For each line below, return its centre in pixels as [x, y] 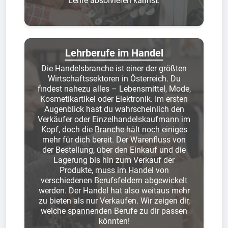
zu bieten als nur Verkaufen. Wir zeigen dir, [114, 201]
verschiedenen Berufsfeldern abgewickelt [114, 180]
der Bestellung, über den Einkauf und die [114, 150]
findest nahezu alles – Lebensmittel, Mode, [114, 89]
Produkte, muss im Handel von [114, 170]
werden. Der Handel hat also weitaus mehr [114, 190]
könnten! [114, 221]
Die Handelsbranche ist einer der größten [114, 68]
